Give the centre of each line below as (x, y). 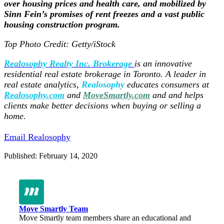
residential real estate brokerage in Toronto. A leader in (105, 74)
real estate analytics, (41, 84)
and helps (186, 95)
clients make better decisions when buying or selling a (102, 105)
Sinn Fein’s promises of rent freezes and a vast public (104, 14)
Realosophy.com (34, 95)
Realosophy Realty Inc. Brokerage (68, 63)
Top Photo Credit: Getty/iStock (60, 44)
